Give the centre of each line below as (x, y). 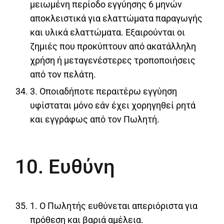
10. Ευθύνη (65, 166)
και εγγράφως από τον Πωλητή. (95, 119)
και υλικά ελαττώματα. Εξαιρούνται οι (107, 32)
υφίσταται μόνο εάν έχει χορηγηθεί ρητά (113, 105)
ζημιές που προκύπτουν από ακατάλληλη (113, 46)
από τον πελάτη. (63, 74)
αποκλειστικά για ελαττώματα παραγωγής (116, 18)
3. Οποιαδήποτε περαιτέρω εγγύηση (103, 91)
